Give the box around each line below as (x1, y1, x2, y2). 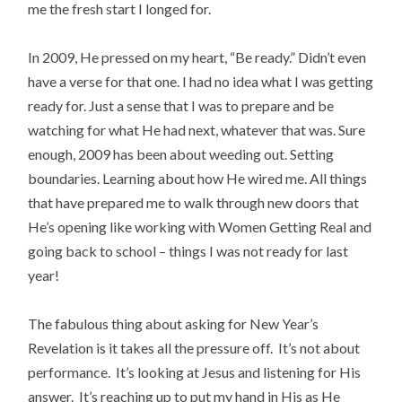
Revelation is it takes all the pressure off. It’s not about (28, 339, 361, 357)
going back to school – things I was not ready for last (28, 242, 349, 260)
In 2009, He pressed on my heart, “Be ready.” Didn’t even (28, 48, 367, 66)
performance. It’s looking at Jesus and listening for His (28, 363, 362, 381)
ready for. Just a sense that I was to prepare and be (28, 97, 335, 115)
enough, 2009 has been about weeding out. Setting (28, 145, 335, 163)
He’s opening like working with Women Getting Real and (28, 218, 372, 236)
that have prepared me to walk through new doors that (28, 194, 360, 212)
